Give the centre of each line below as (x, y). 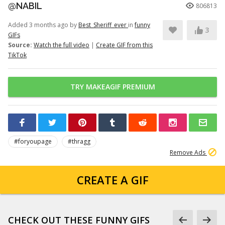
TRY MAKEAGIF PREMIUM (113, 87)
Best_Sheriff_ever (103, 25)
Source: (20, 45)
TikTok (17, 55)
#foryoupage (33, 141)
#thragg (79, 141)
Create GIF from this (124, 45)
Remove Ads (188, 152)
